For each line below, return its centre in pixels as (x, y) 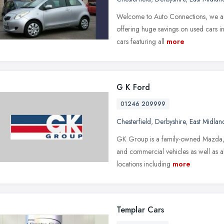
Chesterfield (134, 121)
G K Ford (133, 87)
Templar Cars (140, 209)
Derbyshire (170, 121)
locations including (143, 164)
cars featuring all (140, 41)
